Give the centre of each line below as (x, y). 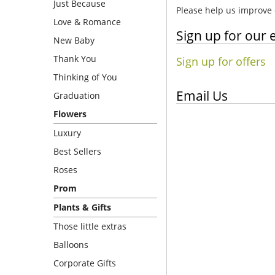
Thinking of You (85, 77)
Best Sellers (77, 151)
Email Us (202, 96)
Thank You (75, 59)
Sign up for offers (221, 61)
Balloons (71, 245)
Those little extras (90, 226)
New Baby (74, 40)
